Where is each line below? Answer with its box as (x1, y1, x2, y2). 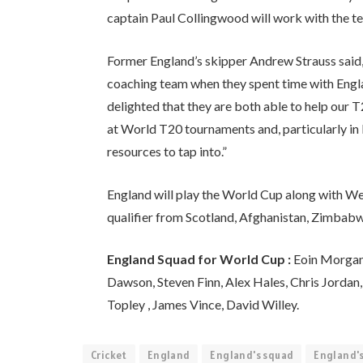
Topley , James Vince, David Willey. (107, 297, 300, 313)
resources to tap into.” (107, 143, 228, 159)
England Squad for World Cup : (107, 251, 292, 267)
